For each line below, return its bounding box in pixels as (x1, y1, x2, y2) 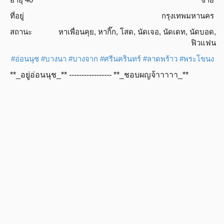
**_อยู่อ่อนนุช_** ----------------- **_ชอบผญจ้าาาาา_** (10, 70, 188, 79)
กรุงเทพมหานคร (161, 11, 214, 20)
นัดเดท (163, 27, 185, 36)
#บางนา (41, 54, 66, 63)
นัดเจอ (137, 27, 159, 36)
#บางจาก (68, 54, 98, 63)
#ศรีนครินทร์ (100, 54, 141, 63)
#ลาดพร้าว (143, 54, 177, 63)
